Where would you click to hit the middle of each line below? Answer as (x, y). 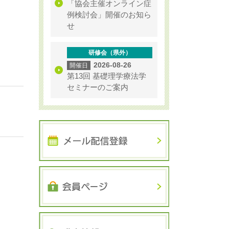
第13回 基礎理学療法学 (107, 76)
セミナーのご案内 (98, 87)
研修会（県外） (110, 53)
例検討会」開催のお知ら (109, 15)
